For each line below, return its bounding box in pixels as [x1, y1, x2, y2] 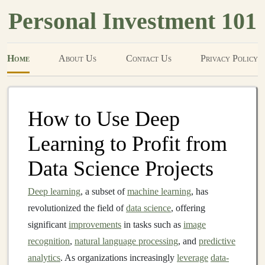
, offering [171, 203, 205, 213]
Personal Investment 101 [8, 8, 257, 34]
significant [28, 219, 69, 230]
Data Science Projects [28, 157, 214, 180]
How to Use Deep [28, 107, 180, 131]
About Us [59, 53, 97, 63]
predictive [199, 236, 235, 246]
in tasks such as [121, 219, 183, 230]
